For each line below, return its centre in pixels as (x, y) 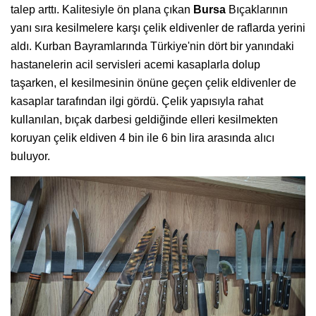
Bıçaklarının (257, 9)
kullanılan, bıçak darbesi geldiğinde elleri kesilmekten (144, 119)
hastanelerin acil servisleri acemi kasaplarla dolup (135, 64)
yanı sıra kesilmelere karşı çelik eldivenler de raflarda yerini (158, 28)
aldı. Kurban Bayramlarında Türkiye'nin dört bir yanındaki (152, 46)
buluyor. (30, 156)
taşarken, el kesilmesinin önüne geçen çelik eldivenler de (153, 83)
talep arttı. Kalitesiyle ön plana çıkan (102, 9)
